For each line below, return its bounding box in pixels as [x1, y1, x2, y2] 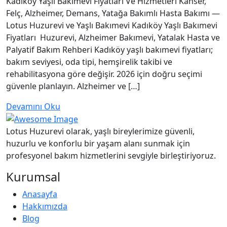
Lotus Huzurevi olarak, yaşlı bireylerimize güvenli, [6, 126, 195, 137]
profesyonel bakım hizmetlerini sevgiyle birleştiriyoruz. [6, 150, 216, 162]
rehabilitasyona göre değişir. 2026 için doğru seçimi [6, 68, 202, 80]
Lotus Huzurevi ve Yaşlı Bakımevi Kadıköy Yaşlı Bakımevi [6, 19, 217, 31]
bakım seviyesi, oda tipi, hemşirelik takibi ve [6, 56, 172, 67]
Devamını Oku [6, 100, 60, 112]
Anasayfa [22, 188, 57, 200]
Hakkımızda [22, 201, 67, 212]
